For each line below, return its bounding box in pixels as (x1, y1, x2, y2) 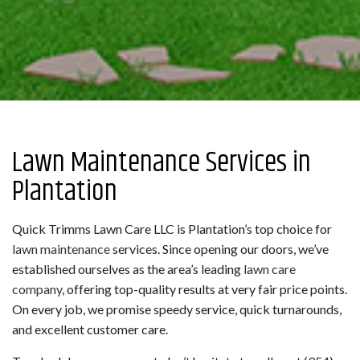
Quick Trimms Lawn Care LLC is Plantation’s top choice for (12, 220, 332, 236)
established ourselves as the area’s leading (12, 260, 243, 276)
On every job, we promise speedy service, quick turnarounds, (12, 301, 342, 317)
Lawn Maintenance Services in (12, 140, 311, 185)
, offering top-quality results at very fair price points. (62, 280, 347, 297)
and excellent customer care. (12, 321, 168, 337)
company (12, 280, 62, 297)
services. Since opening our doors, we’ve (110, 240, 329, 256)
